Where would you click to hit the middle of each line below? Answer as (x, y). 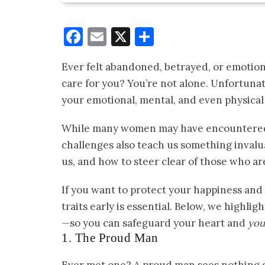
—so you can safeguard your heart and (155, 223)
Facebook (124, 37)
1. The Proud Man (110, 238)
